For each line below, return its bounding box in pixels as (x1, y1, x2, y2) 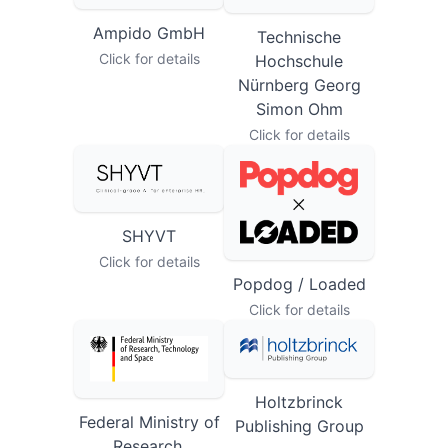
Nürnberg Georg (237, 97, 361, 118)
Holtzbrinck (255, 413, 343, 434)
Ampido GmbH (93, 45, 205, 66)
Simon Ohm (255, 121, 343, 142)
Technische (257, 49, 341, 70)
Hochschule (255, 73, 343, 94)
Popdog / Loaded (232, 295, 366, 316)
